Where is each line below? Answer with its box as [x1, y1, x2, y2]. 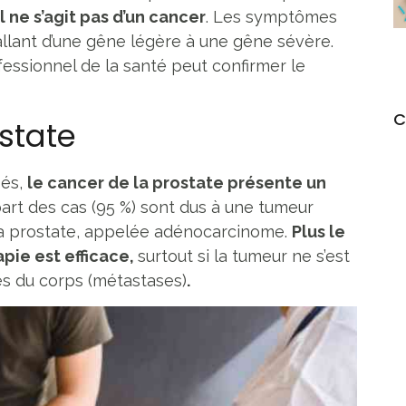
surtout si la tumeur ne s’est [138, 246, 350, 266]
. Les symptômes [206, 6, 337, 26]
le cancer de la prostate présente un [27, 172, 326, 192]
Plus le [292, 221, 345, 241]
